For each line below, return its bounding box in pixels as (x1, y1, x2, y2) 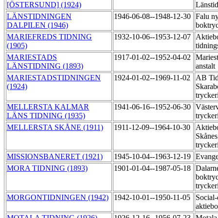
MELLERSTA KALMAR (7, 103, 89, 111)
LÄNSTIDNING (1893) (7, 62, 83, 71)
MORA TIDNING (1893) (7, 164, 88, 173)
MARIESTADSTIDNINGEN (7, 73, 101, 82)
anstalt (196, 62, 217, 71)
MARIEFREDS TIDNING (7, 33, 92, 41)
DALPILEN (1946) (7, 21, 68, 30)
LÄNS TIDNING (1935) (7, 111, 85, 120)
